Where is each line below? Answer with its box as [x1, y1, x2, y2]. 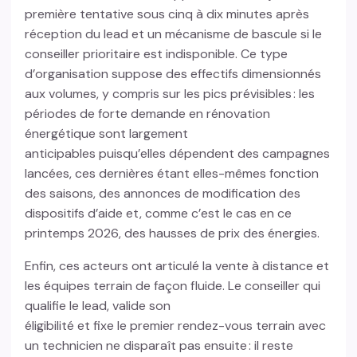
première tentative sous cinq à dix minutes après [25, 6, 310, 23]
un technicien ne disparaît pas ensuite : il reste [25, 337, 294, 355]
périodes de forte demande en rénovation [25, 105, 271, 123]
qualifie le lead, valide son [25, 297, 171, 315]
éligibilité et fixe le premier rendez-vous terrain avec [25, 317, 327, 335]
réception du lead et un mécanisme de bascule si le [25, 25, 323, 43]
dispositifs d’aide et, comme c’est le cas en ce [25, 205, 292, 222]
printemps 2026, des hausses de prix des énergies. [25, 225, 324, 242]
